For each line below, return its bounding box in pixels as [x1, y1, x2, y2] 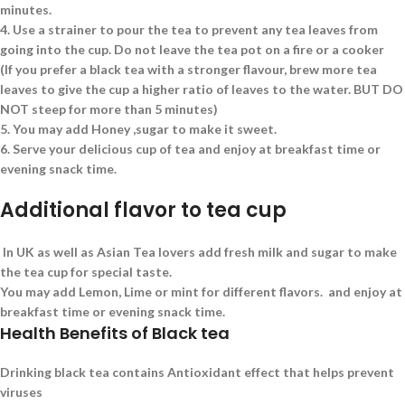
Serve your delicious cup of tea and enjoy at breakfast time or [10, 141, 381, 157]
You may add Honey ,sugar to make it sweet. [10, 121, 279, 137]
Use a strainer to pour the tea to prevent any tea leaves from [10, 22, 378, 38]
